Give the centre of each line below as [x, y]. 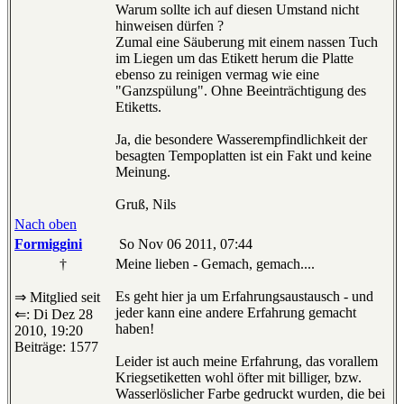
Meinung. [143, 172]
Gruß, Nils [146, 205]
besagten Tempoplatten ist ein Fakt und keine [243, 156]
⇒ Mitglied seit [57, 298]
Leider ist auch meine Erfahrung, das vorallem [247, 362]
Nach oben [46, 225]
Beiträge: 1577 [56, 347]
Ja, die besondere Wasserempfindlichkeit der [241, 140]
